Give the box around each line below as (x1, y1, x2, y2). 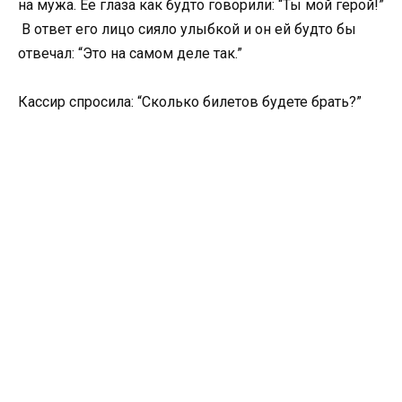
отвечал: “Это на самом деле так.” (18, 44, 242, 62)
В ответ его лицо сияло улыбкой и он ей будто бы (18, 20, 356, 38)
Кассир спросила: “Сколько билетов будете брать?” (18, 92, 362, 110)
